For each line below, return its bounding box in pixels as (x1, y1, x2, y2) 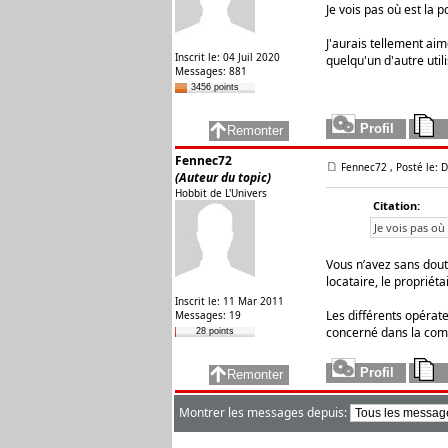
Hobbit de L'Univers (175, 186, 267, 200)
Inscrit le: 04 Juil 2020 (175, 50, 280, 64)
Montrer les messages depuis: (179, 404, 350, 421)
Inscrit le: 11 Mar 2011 (175, 294, 284, 308)
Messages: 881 (175, 64, 247, 78)
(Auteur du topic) (175, 169, 271, 186)
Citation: (372, 198, 420, 213)
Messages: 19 (175, 308, 241, 322)
